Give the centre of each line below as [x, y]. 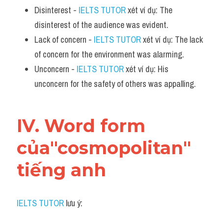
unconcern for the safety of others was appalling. [115, 84]
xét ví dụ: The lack [172, 40]
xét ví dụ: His [146, 69]
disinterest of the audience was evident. [101, 25]
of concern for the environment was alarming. [109, 54]
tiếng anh [61, 170]
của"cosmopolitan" [104, 148]
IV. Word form [81, 126]
